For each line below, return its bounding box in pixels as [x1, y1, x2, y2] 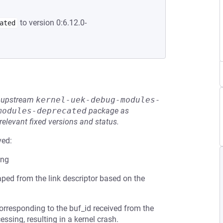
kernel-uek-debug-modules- [36, 95, 160, 105]
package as [87, 106, 129, 115]
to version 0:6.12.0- [18, 18, 87, 27]
